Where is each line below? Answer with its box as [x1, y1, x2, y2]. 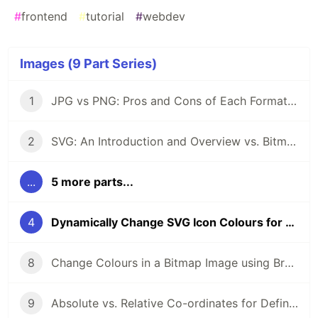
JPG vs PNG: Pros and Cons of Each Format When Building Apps [287, 94, 297, 109]
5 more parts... [51, 175, 133, 190]
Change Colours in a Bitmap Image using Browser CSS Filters [285, 256, 294, 270]
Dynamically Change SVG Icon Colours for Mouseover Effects [285, 215, 295, 230]
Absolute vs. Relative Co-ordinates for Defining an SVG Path [289, 296, 298, 311]
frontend [21, 9, 67, 24]
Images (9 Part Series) [20, 56, 157, 72]
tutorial [86, 9, 124, 24]
